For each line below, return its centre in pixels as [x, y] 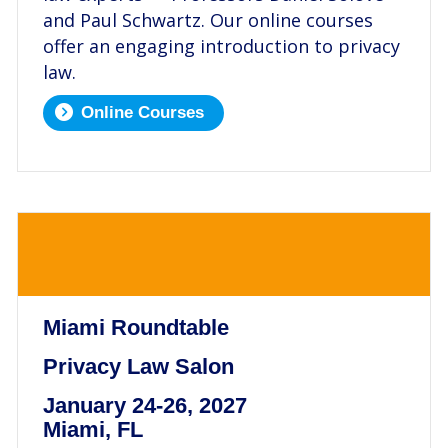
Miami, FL [93, 429]
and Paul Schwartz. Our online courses [208, 20]
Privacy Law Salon [138, 366]
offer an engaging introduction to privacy [221, 46]
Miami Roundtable [136, 327]
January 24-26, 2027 [145, 405]
